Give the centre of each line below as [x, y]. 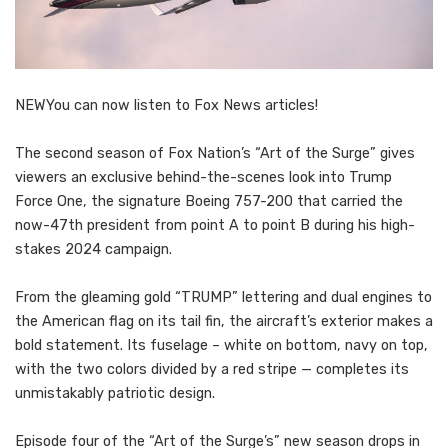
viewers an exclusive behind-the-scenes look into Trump [203, 178]
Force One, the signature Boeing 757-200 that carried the [209, 202]
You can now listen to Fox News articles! [182, 106]
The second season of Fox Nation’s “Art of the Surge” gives [215, 154]
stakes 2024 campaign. [93, 250]
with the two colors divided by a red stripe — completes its [212, 370]
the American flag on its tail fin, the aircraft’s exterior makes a [224, 322]
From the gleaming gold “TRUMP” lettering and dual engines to [223, 298]
